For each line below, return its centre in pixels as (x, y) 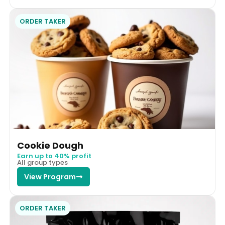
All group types (42, 163)
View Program (50, 177)
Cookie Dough (50, 146)
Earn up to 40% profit (54, 156)
